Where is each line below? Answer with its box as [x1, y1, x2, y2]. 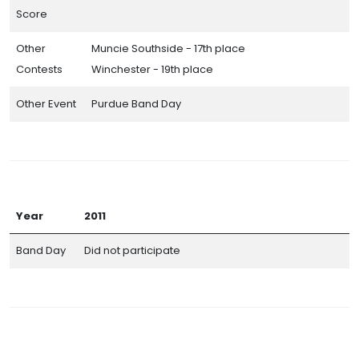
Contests [16, 61, 63, 77]
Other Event [16, 95, 76, 111]
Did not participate [84, 242, 180, 258]
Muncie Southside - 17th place [91, 40, 245, 56]
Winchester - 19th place [91, 61, 213, 77]
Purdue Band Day [91, 95, 181, 111]
